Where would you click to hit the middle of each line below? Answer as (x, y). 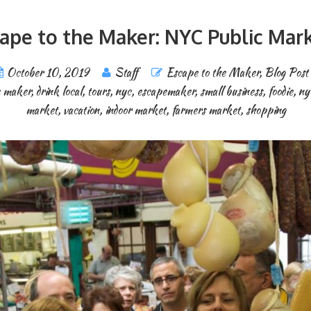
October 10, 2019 (48, 73)
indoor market (135, 110)
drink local (59, 91)
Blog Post (286, 73)
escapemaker (166, 91)
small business (231, 91)
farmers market (205, 110)
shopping (266, 110)
